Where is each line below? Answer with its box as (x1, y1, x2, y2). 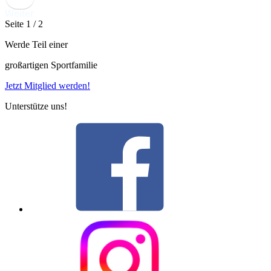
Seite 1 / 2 (5, 19, 43, 30)
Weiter (5, 8, 34, 19)
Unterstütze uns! (5, 101, 67, 112)
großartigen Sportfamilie (5, 60, 97, 71)
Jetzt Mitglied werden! (5, 80, 90, 91)
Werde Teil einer (5, 39, 68, 50)
